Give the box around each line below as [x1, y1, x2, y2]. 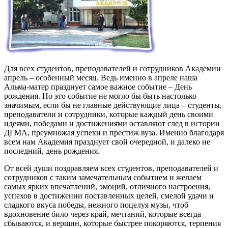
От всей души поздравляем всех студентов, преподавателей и [4, 164, 218, 173]
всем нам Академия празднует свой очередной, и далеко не [4, 137, 210, 147]
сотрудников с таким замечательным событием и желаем [4, 173, 202, 182]
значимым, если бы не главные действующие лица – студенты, [4, 101, 222, 110]
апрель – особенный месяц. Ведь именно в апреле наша [4, 73, 197, 82]
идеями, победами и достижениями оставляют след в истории [4, 119, 220, 128]
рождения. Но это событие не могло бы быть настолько [4, 92, 196, 101]
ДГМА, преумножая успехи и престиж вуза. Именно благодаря [4, 128, 224, 137]
